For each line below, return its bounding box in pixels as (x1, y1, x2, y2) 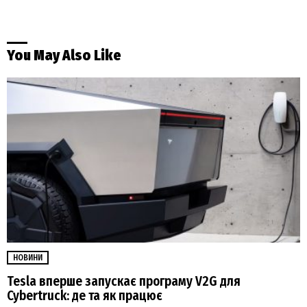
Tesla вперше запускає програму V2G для (7, 273, 241, 289)
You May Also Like (7, 46, 121, 64)
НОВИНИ (13, 252, 42, 262)
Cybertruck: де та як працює (7, 287, 162, 304)
